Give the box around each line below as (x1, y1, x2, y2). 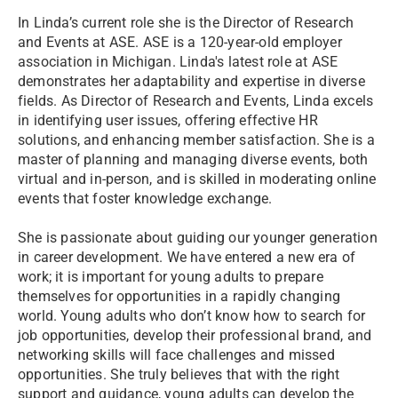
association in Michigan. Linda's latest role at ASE (18, 53, 338, 70)
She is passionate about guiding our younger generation (18, 229, 378, 246)
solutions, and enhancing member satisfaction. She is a (18, 131, 375, 148)
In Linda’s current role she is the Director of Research (18, 14, 354, 31)
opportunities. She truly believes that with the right (18, 366, 340, 383)
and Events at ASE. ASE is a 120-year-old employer (18, 34, 342, 51)
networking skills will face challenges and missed (18, 346, 335, 363)
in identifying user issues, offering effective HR (18, 112, 318, 129)
